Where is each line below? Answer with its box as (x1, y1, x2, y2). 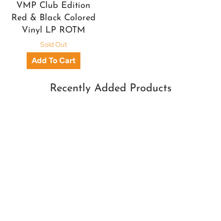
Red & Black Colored (11, 13, 96, 23)
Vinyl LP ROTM (21, 25, 85, 35)
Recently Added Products (49, 83, 172, 94)
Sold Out (39, 40, 67, 49)
